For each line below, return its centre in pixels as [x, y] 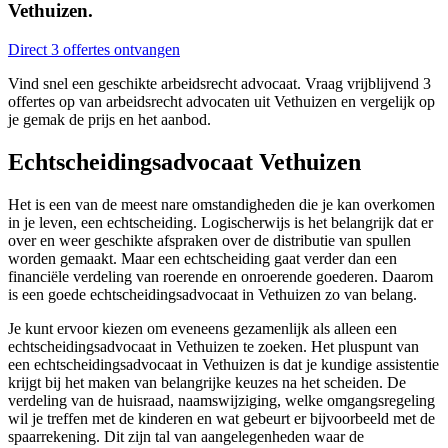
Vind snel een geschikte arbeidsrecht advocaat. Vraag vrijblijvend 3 [219, 84]
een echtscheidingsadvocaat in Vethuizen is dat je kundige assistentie [223, 364]
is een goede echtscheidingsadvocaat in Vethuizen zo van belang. [212, 294]
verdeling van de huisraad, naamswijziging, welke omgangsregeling [221, 400]
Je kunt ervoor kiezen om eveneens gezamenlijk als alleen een [202, 328]
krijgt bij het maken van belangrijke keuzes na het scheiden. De [207, 382]
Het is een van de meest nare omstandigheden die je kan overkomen [221, 204]
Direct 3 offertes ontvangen [94, 50]
